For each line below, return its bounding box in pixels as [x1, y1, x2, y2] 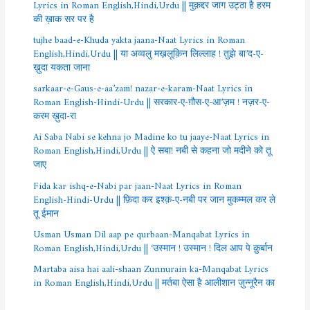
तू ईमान [33, 199, 60, 223]
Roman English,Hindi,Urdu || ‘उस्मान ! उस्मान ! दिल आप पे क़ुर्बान [33, 233, 273, 257]
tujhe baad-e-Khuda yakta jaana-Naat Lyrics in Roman [33, 25, 246, 49]
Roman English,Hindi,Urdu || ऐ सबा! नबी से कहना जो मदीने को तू [33, 136, 272, 161]
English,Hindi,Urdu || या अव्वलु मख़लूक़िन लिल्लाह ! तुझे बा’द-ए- [33, 39, 264, 63]
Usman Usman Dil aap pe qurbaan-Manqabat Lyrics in [33, 219, 250, 244]
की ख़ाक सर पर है [33, 4, 95, 28]
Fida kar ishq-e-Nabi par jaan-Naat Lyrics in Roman [33, 171, 242, 195]
